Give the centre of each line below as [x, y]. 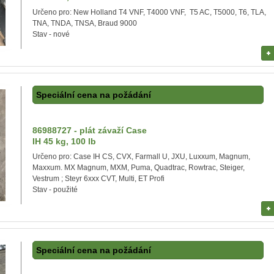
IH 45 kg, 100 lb [64, 141]
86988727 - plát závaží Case [90, 130]
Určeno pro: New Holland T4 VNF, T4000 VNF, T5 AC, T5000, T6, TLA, [149, 12]
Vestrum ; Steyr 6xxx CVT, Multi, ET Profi [98, 179]
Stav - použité [55, 190]
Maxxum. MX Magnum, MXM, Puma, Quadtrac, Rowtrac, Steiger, [139, 168]
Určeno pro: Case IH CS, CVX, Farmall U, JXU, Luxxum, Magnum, [141, 157]
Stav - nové [51, 34]
